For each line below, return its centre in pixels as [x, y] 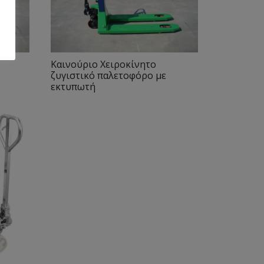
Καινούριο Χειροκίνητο [103, 65]
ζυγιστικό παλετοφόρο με [108, 76]
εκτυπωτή [73, 87]
